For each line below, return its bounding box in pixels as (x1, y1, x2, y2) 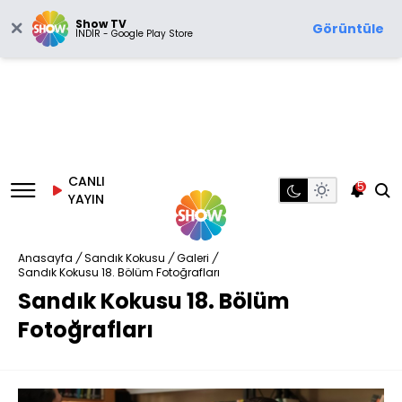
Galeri (177, 250, 209, 266)
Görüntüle (312, 20, 384, 38)
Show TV (75, 16, 127, 31)
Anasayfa (18, 250, 73, 266)
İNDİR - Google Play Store (75, 27, 193, 40)
